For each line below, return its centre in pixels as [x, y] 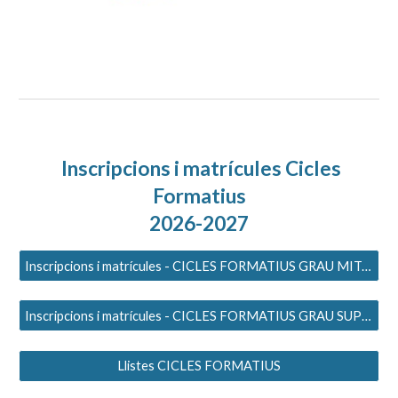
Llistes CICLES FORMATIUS [199, 366]
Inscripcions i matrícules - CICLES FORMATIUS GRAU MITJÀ [367, 266]
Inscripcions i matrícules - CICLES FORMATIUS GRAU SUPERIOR [367, 315]
